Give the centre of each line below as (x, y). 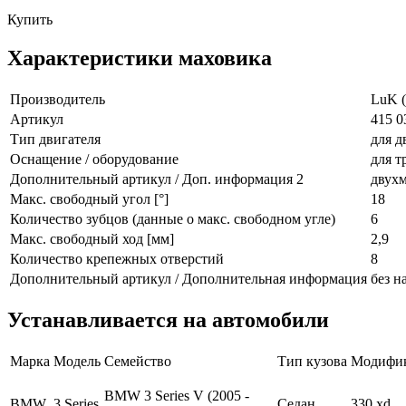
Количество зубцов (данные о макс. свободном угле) (173, 218)
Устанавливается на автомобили (168, 319)
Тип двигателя (55, 139)
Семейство (138, 361)
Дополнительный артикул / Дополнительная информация (188, 278)
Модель (77, 361)
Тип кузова (312, 361)
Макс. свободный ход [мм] (92, 238)
